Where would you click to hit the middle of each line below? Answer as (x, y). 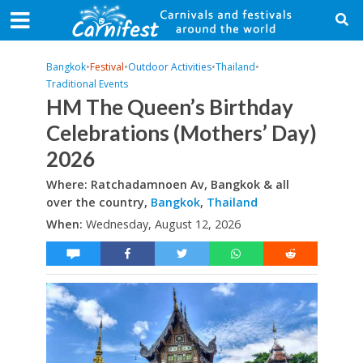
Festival (107, 67)
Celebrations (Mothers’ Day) (181, 133)
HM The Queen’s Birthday (169, 107)
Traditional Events (87, 84)
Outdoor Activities (169, 67)
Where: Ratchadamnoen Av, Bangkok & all (167, 184)
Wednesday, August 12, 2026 (163, 224)
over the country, (98, 202)
